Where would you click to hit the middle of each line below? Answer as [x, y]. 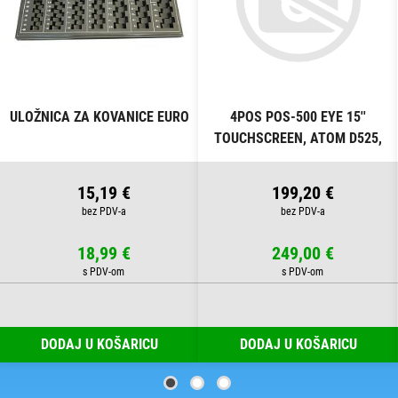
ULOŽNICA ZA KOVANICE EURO [99, 117]
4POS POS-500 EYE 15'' [298, 117]
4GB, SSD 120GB [298, 160]
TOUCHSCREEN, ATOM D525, [298, 139]
